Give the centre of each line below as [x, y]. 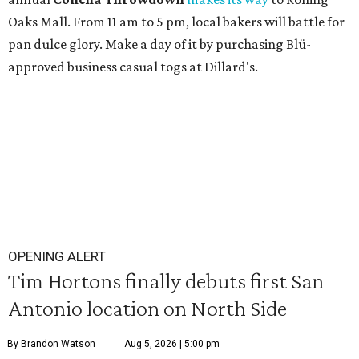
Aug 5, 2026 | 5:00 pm [172, 344]
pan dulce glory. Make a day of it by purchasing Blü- [159, 44]
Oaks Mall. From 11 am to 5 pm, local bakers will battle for [176, 22]
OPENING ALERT [57, 256]
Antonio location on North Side [147, 308]
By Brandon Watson [51, 344]
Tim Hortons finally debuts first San [166, 280]
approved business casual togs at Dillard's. [133, 67]
